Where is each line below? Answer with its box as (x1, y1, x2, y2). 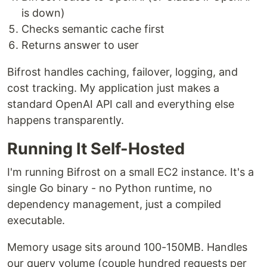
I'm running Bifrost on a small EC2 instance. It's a (7, 166, 254, 178)
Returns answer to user (21, 39, 139, 51)
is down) (21, 7, 65, 19)
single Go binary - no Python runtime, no (7, 182, 212, 194)
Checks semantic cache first (21, 23, 164, 35)
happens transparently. (7, 114, 124, 126)
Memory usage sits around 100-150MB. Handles (7, 241, 247, 253)
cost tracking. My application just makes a (7, 82, 219, 94)
